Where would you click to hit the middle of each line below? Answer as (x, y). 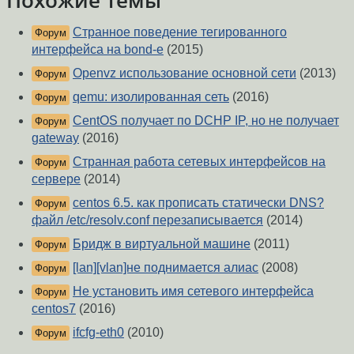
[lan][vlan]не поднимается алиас (166, 268)
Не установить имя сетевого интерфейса (193, 292)
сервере (56, 179)
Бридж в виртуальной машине (162, 244)
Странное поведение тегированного (180, 32)
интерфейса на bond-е (98, 50)
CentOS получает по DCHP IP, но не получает (206, 121)
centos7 (54, 309)
